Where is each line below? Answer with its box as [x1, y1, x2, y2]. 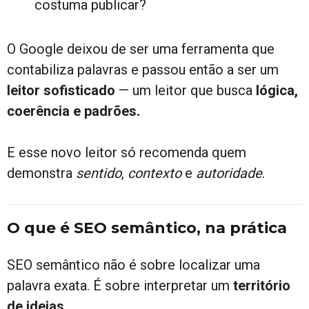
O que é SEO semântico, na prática [7, 218, 287, 237]
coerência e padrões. [7, 102, 140, 119]
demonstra [7, 164, 76, 181]
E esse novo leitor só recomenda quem [7, 143, 246, 161]
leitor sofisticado [7, 81, 115, 99]
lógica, [256, 81, 298, 99]
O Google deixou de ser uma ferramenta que [7, 40, 275, 57]
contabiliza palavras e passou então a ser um [7, 61, 279, 78]
